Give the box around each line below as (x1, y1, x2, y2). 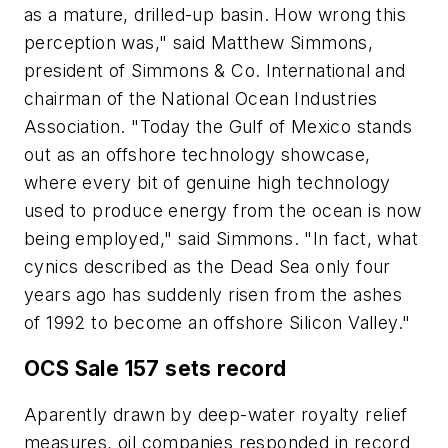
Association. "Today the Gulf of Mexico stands (24, 116, 412, 138)
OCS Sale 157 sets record (24, 356, 287, 382)
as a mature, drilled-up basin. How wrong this (24, 4, 406, 26)
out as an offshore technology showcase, (24, 144, 371, 166)
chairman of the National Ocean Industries (24, 88, 378, 110)
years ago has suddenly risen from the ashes (24, 284, 403, 306)
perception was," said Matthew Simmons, (24, 32, 374, 54)
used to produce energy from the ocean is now (24, 200, 422, 222)
